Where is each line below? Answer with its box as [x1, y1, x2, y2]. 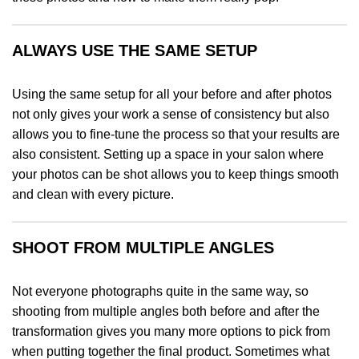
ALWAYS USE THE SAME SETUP [12, 42, 257, 60]
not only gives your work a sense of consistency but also [12, 107, 329, 122]
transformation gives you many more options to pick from [12, 324, 330, 338]
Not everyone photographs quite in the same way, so [12, 284, 309, 298]
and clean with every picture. [12, 188, 174, 202]
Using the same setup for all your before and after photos [12, 87, 332, 102]
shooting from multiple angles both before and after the [12, 304, 320, 318]
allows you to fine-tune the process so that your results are [12, 127, 340, 142]
